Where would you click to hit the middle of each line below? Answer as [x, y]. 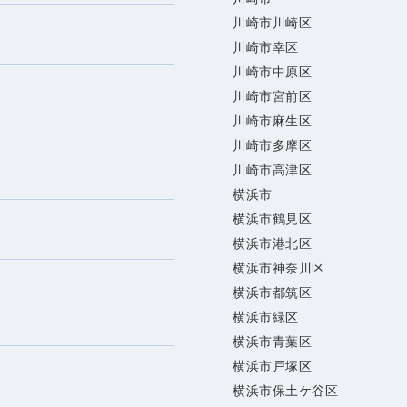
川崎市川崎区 [273, 23]
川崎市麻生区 [273, 121]
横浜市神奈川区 [279, 268]
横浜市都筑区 [273, 293]
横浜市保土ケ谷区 [286, 391]
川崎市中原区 [273, 72]
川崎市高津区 [273, 170]
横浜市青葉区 [273, 342]
